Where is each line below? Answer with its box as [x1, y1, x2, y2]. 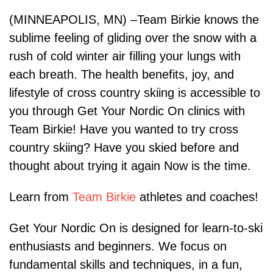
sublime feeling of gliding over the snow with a [9, 31, 257, 45]
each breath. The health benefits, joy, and [9, 68, 234, 82]
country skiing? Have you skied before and [9, 141, 239, 155]
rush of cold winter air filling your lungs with [9, 49, 241, 63]
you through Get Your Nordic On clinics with [9, 104, 245, 118]
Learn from [9, 190, 73, 204]
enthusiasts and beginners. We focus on [9, 239, 227, 253]
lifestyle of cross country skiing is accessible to [9, 86, 260, 100]
